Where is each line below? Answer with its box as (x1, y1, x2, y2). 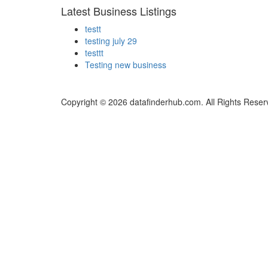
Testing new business (85, 59, 166, 71)
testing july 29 (85, 35, 137, 47)
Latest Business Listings (61, 3, 176, 19)
